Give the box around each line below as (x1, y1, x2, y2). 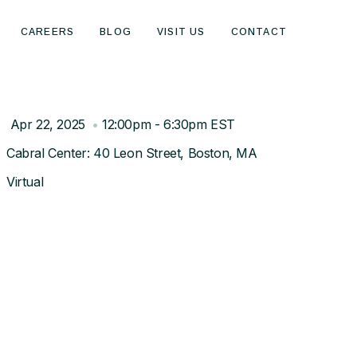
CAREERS (20, 26, 75, 37)
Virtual (6, 174, 44, 190)
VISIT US (156, 26, 206, 37)
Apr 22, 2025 (10, 116, 85, 132)
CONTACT (230, 26, 287, 37)
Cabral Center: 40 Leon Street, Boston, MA (6, 145, 257, 161)
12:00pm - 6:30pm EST (102, 116, 236, 132)
